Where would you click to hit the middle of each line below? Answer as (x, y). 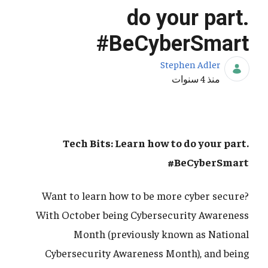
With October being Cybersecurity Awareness (142, 215)
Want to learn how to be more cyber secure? (145, 196)
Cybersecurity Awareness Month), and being (147, 253)
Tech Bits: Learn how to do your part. (156, 143)
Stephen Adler (190, 64)
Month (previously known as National (161, 234)
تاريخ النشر (200, 78)
